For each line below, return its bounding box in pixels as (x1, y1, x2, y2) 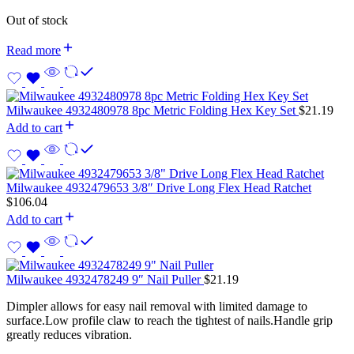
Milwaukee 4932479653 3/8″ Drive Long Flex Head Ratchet (6, 180, 311, 194)
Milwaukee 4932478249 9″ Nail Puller (6, 272, 204, 286)
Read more (6, 43, 61, 57)
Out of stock (6, 13, 68, 27)
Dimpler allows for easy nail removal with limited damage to (6, 299, 307, 313)
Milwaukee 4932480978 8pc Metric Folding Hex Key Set (6, 103, 299, 117)
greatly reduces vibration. (6, 327, 132, 341)
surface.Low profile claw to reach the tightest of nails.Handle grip (6, 313, 333, 327)
